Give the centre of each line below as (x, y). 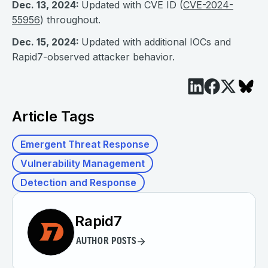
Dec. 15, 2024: (47, 42)
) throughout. (70, 20)
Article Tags (53, 116)
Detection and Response (78, 182)
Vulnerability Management (83, 163)
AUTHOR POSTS (106, 242)
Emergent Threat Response (85, 144)
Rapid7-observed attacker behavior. (93, 57)
